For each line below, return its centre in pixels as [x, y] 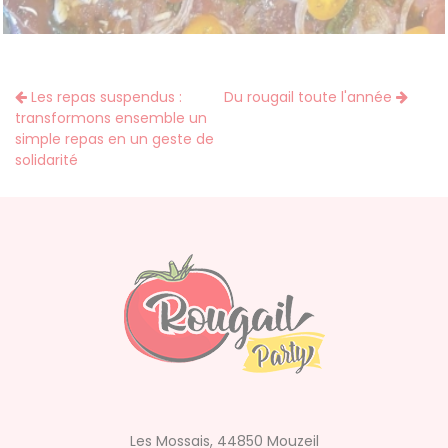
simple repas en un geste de [114, 139]
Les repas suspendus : [104, 97]
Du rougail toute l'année [310, 97]
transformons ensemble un [111, 118]
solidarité [46, 160]
